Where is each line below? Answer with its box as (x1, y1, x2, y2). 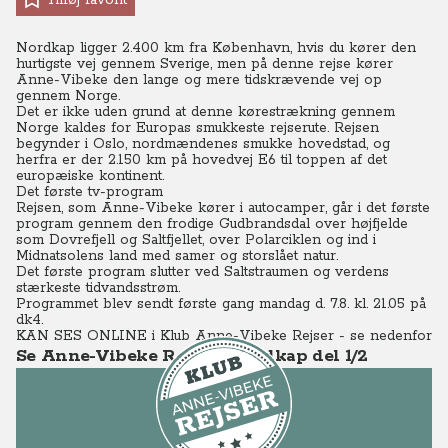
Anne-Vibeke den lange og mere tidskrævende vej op (16, 71, 382, 89)
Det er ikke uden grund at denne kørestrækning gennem (16, 103, 395, 121)
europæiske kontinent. (16, 167, 164, 185)
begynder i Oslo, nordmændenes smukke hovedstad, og (16, 135, 390, 153)
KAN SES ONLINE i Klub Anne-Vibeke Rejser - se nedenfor (16, 327, 432, 345)
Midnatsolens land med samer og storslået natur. (16, 247, 338, 265)
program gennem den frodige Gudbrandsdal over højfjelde (16, 215, 408, 233)
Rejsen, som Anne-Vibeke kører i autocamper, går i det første (16, 199, 430, 217)
